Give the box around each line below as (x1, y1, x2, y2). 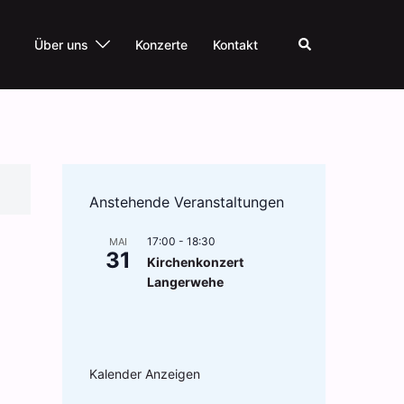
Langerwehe (146, 274, 224, 289)
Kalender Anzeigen (88, 366, 200, 381)
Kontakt (213, 37, 258, 52)
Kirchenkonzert (146, 254, 243, 270)
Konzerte (135, 37, 188, 52)
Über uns (34, 37, 88, 52)
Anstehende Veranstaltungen (88, 193, 284, 211)
